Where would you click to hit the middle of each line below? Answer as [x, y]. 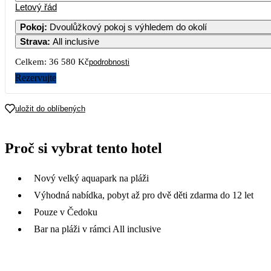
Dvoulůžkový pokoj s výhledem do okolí [128, 27]
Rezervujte [36, 77]
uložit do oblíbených [50, 108]
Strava [34, 41]
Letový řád [36, 7]
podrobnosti [109, 62]
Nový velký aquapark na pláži [91, 178]
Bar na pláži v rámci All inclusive [97, 229]
